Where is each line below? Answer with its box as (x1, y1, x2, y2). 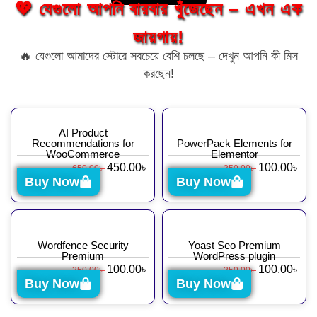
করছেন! (143, 67, 174, 81)
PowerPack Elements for (176, 137, 292, 150)
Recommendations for (31, 137, 134, 150)
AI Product (58, 127, 108, 139)
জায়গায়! (132, 27, 185, 47)
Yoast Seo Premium (188, 239, 281, 252)
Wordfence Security (37, 239, 129, 252)
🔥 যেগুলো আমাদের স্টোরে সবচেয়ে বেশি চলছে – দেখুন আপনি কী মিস (19, 49, 298, 64)
